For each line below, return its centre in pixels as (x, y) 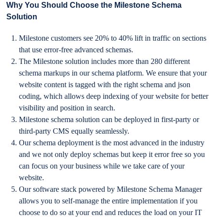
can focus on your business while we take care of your (102, 166)
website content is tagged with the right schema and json (105, 84)
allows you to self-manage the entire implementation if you (108, 201)
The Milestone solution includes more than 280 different (105, 61)
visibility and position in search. (67, 108)
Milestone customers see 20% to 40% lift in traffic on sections (113, 38)
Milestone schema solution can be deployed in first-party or (109, 119)
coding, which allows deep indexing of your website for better (114, 96)
